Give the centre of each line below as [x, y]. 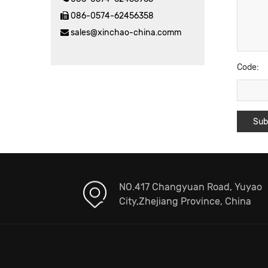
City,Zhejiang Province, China [185, 201]
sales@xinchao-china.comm [126, 33]
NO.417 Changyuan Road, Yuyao [191, 187]
